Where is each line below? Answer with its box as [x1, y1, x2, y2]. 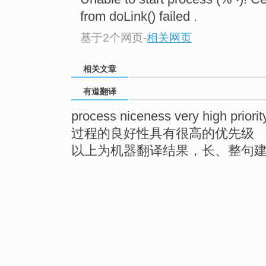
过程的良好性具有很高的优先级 [71, 126, 254, 141]
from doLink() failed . [80, 9, 197, 24]
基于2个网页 [80, 31, 143, 44]
